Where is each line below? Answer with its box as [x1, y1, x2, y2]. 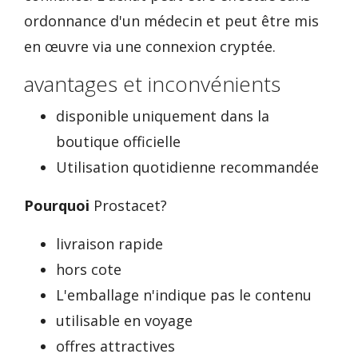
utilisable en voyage [56, 311, 193, 330]
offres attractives [56, 336, 175, 356]
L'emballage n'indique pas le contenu [56, 285, 312, 304]
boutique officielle [56, 132, 181, 151]
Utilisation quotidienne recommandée [56, 157, 319, 177]
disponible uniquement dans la [56, 106, 269, 125]
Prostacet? [89, 196, 167, 215]
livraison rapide [56, 234, 163, 253]
